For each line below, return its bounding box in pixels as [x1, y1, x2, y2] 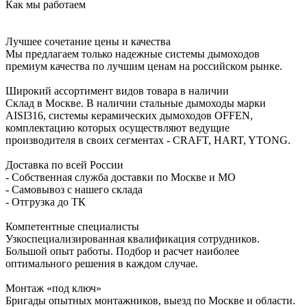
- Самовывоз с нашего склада [5, 183, 143, 195]
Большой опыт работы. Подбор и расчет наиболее [5, 245, 239, 257]
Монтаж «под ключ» [5, 282, 101, 294]
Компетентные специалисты [5, 220, 139, 232]
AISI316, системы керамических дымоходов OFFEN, [5, 109, 253, 121]
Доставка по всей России [5, 158, 123, 171]
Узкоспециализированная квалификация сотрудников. [5, 232, 260, 245]
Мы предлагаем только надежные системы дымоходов [5, 47, 260, 60]
